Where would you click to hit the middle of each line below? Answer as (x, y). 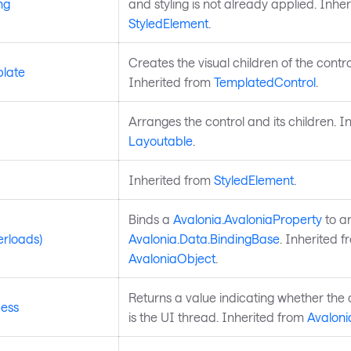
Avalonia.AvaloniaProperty (247, 219)
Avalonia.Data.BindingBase (204, 238)
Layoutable (160, 140)
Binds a (150, 219)
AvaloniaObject (172, 258)
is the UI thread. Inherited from (217, 317)
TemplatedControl (264, 81)
